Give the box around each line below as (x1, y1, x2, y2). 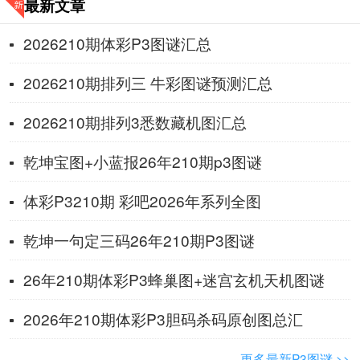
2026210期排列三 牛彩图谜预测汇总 (22, 71, 272, 93)
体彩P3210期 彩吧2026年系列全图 (22, 189, 261, 211)
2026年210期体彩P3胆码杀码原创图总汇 (22, 307, 303, 329)
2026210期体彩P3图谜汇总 (22, 31, 211, 54)
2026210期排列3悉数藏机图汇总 (22, 110, 247, 133)
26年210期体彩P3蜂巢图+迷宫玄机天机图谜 (22, 268, 325, 290)
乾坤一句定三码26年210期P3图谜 (22, 228, 255, 251)
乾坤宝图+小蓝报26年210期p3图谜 (22, 149, 262, 172)
